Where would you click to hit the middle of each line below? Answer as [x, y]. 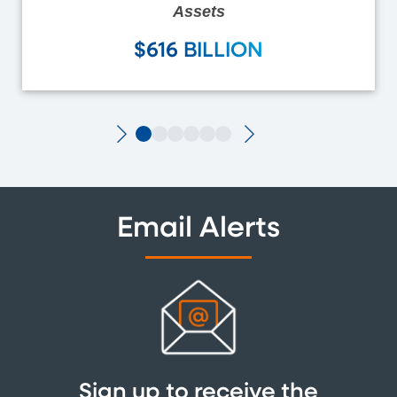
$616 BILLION [198, 51]
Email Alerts [198, 229]
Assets [198, 12]
